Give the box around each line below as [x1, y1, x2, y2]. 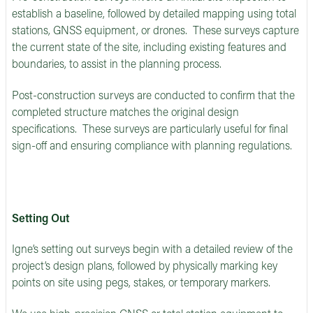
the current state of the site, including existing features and [12, 42, 286, 54]
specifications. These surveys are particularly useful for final [12, 124, 288, 136]
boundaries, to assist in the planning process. [12, 59, 221, 71]
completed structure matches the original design [12, 107, 239, 119]
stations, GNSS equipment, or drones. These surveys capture [12, 25, 299, 37]
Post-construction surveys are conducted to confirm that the [12, 90, 295, 102]
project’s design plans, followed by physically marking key [12, 261, 277, 273]
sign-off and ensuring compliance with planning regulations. [12, 140, 292, 152]
